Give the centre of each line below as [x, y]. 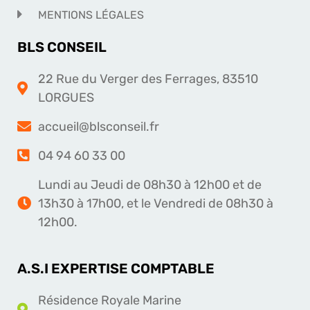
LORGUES [66, 97]
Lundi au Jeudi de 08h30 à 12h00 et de [150, 184]
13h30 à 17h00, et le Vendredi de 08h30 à [156, 203]
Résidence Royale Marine [110, 300]
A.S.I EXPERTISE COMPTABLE [116, 268]
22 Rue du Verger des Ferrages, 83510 [148, 79]
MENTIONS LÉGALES [91, 15]
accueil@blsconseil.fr [99, 126]
